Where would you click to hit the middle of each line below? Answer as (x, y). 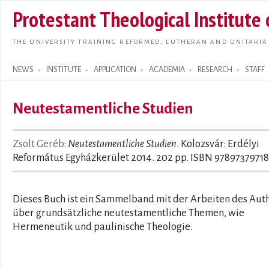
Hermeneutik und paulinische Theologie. (102, 227)
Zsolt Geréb (38, 144)
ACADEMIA (167, 70)
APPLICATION (115, 70)
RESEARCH (215, 70)
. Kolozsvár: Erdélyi (218, 144)
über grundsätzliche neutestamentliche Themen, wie (128, 213)
